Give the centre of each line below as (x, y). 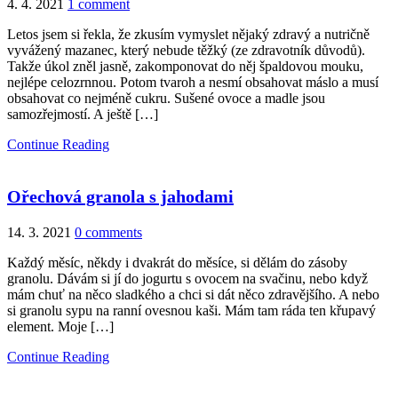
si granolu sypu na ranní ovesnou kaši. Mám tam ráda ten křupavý (191, 310)
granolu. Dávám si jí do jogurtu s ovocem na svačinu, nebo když (187, 278)
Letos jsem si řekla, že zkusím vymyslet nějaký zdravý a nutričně (188, 34)
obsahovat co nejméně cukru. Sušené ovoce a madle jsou (166, 98)
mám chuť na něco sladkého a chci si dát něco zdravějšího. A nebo (193, 294)
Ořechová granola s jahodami (120, 196)
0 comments (108, 232)
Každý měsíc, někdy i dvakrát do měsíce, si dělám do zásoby (177, 262)
